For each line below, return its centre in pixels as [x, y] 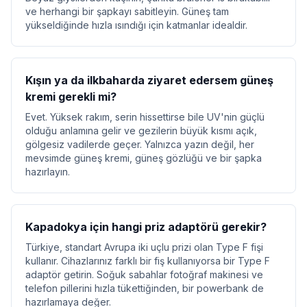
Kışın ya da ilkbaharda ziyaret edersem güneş [149, 80]
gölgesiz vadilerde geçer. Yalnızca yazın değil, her [140, 144]
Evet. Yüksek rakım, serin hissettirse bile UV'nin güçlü [145, 117]
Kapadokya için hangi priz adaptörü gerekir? [146, 227]
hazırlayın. [48, 172]
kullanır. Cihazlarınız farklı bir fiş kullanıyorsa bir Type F [148, 261]
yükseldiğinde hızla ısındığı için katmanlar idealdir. [136, 25]
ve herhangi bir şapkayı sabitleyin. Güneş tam [127, 11]
